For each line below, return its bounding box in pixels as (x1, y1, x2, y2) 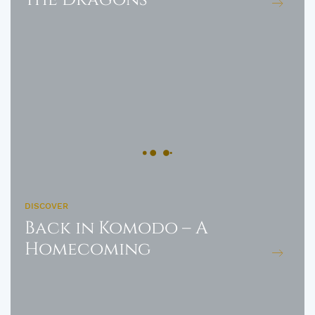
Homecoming (25, 238, 151, 261)
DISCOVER (25, 201, 68, 211)
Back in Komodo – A (25, 217, 208, 240)
